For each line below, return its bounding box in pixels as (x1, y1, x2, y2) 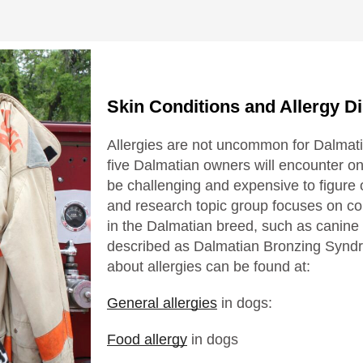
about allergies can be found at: (107, 258, 310, 275)
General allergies (107, 294, 217, 311)
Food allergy (107, 331, 187, 348)
